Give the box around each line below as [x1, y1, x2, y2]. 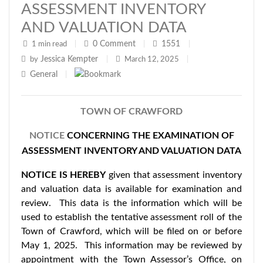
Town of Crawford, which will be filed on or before [21, 227, 242, 236]
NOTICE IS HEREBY [21, 170, 106, 180]
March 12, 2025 [123, 56, 181, 63]
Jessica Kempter [38, 55, 100, 63]
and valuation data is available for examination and [21, 184, 242, 194]
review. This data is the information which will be [21, 198, 242, 208]
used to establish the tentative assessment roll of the [21, 213, 242, 222]
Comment [100, 40, 136, 48]
